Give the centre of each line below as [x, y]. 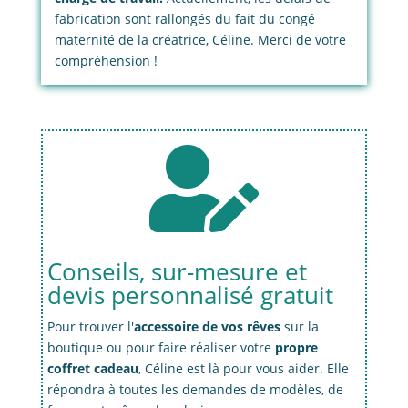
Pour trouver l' [90, 327]
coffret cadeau [92, 369]
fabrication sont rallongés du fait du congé [184, 19]
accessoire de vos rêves [207, 327]
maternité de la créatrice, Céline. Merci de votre [200, 40]
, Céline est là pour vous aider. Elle [243, 369]
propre [296, 348]
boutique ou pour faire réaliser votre [161, 348]
